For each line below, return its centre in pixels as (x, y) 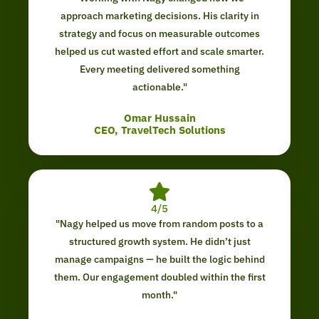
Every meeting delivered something (159, 69)
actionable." (159, 87)
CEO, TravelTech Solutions (159, 130)
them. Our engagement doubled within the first (159, 277)
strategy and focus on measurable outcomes (159, 34)
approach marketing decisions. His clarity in (159, 16)
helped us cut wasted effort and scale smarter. (159, 52)
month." (159, 295)
